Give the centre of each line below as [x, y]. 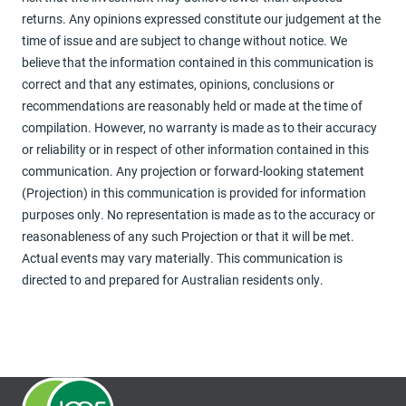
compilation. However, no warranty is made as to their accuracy [199, 127]
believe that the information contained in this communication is [198, 62]
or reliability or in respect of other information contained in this [195, 149]
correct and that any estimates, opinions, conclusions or [178, 84]
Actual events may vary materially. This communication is [182, 258]
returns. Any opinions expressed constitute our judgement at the [201, 19]
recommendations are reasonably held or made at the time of [192, 106]
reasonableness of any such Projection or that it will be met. [188, 236]
